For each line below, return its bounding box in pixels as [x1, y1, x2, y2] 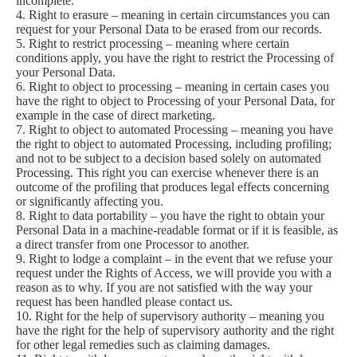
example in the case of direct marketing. [16, 108, 215, 122]
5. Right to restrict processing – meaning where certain [16, 37, 289, 50]
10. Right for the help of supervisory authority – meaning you [16, 309, 324, 323]
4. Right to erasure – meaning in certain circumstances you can [16, 8, 330, 22]
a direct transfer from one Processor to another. [16, 237, 249, 251]
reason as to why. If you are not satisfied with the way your [16, 280, 312, 294]
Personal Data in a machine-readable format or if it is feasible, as [16, 223, 338, 237]
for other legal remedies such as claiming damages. [16, 338, 270, 351]
